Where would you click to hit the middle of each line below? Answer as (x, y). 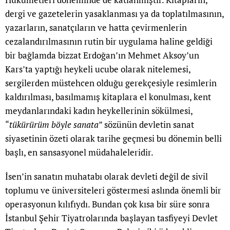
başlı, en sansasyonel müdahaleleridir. (79, 152)
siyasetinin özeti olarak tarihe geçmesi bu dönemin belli (113, 139)
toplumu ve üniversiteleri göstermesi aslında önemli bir (113, 190)
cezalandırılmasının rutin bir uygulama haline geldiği (109, 42)
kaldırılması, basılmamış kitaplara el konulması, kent (108, 97)
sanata (86, 125)
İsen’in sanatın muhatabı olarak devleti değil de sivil (107, 177)
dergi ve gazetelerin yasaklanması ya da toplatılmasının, (114, 14)
